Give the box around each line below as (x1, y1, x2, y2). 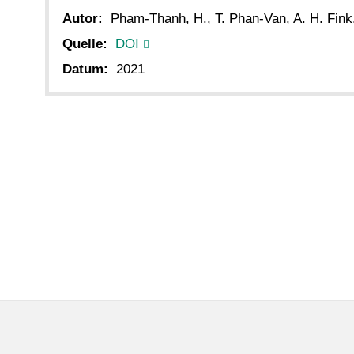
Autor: (62, 10, 103, 26)
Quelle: (62, 36, 107, 52)
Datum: (62, 62, 108, 77)
